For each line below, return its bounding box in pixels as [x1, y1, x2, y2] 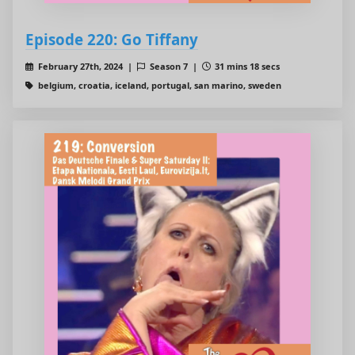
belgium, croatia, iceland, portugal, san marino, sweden [35, 79, 281, 92]
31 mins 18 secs [212, 60, 281, 73]
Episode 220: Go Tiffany [25, 29, 198, 50]
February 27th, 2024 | [35, 60, 137, 73]
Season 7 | [147, 60, 202, 73]
